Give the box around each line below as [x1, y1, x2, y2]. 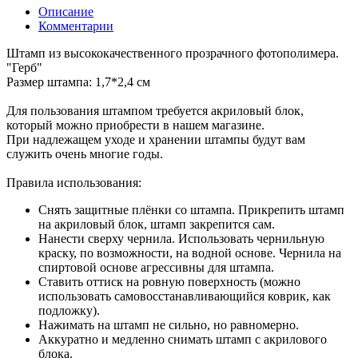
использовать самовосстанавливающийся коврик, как [38, 288, 331, 303]
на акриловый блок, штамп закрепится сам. [38, 217, 275, 231]
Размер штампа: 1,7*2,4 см [6, 74, 150, 89]
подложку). [38, 303, 100, 317]
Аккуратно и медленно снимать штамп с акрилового [38, 332, 327, 346]
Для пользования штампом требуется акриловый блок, [6, 103, 304, 117]
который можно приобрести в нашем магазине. [6, 117, 265, 132]
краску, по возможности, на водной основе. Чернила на [38, 245, 341, 260]
